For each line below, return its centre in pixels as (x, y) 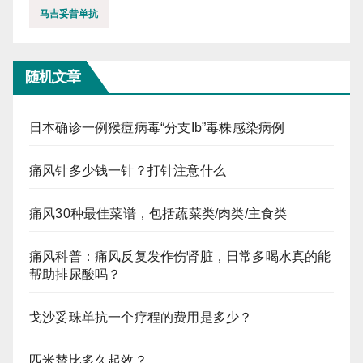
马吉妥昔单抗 (69, 14)
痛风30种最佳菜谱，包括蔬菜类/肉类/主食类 (158, 214)
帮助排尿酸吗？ (75, 275)
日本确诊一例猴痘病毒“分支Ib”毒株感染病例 (157, 128)
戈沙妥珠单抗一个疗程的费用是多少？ (141, 318)
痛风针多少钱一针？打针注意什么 (128, 171)
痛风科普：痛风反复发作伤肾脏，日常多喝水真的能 (180, 257)
